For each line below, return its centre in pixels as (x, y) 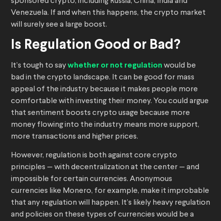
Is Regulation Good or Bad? (96, 46)
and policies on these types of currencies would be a (102, 215)
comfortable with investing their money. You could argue (110, 101)
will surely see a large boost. (59, 25)
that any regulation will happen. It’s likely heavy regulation (110, 203)
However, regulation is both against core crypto (94, 156)
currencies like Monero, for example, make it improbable (110, 191)
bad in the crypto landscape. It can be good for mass (103, 78)
